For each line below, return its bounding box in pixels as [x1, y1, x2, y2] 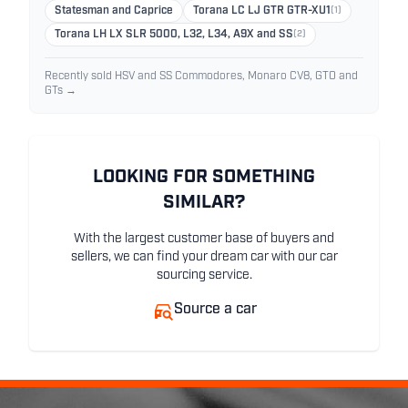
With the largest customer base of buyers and [74, 231, 334, 246]
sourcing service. [156, 268, 252, 282]
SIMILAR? [163, 193, 245, 212]
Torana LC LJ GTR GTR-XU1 [193, 5, 331, 16]
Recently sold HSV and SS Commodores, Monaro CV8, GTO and [45, 70, 358, 82]
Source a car [173, 301, 257, 317]
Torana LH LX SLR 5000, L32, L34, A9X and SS [55, 28, 293, 40]
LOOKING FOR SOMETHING [93, 168, 315, 187]
